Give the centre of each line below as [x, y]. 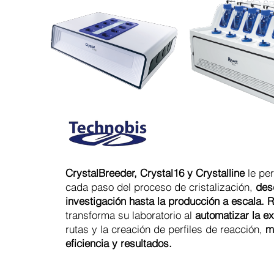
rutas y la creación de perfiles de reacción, [165, 229]
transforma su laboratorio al [130, 215]
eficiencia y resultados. [119, 243]
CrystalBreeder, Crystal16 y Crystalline [155, 173]
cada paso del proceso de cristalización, [161, 187]
